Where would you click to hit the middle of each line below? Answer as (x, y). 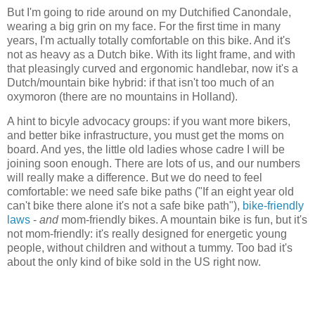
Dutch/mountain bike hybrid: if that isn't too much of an (141, 82)
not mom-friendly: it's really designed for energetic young (147, 234)
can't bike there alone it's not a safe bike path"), (125, 206)
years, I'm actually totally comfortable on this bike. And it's (149, 40)
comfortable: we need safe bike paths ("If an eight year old (150, 192)
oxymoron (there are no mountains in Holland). (122, 96)
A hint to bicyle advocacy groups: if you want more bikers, (149, 122)
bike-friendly (273, 206)
